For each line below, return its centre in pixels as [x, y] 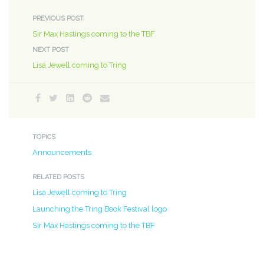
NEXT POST [51, 49]
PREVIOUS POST [58, 18]
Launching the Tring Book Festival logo [100, 209]
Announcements [62, 152]
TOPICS [44, 137]
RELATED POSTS [58, 177]
